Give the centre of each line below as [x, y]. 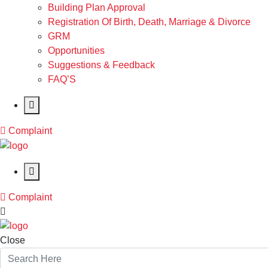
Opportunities [76, 50]
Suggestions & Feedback [101, 65]
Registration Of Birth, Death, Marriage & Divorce [149, 22]
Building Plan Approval [97, 7]
